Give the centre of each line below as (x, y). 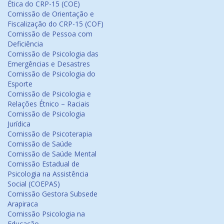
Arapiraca (23, 204)
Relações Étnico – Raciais (48, 104)
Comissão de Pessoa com (50, 34)
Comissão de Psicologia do (51, 74)
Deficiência (25, 44)
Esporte (20, 84)
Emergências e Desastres (49, 64)
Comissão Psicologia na (46, 214)
